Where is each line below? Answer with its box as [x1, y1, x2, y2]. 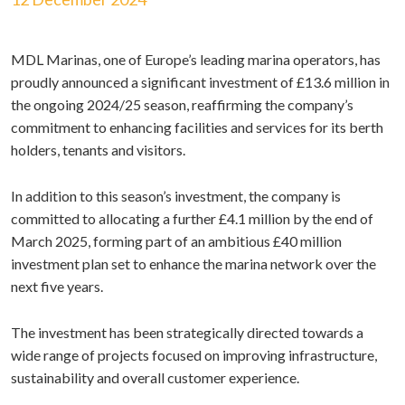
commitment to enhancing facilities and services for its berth [11, 118, 383, 136]
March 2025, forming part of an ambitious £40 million [11, 232, 342, 250]
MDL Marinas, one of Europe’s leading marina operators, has [11, 51, 381, 68]
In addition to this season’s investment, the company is [11, 187, 341, 204]
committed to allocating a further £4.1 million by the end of [11, 210, 373, 227]
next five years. [11, 278, 103, 295]
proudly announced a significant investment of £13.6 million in [11, 73, 390, 90]
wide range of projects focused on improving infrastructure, [11, 346, 377, 363]
